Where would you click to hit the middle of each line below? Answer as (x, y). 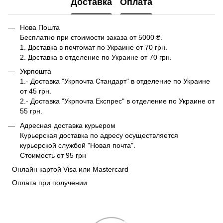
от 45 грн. (36, 91)
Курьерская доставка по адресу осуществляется (99, 135)
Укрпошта (36, 71)
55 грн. (31, 111)
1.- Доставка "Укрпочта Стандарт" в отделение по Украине (115, 81)
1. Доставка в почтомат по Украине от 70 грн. (94, 47)
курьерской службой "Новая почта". (78, 145)
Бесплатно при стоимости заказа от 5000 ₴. (91, 37)
